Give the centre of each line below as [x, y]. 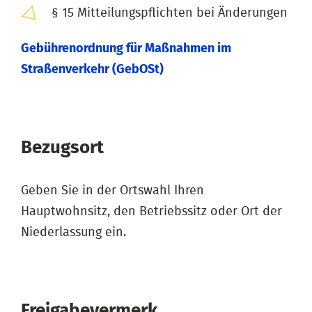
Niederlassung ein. [73, 232]
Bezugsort [62, 147]
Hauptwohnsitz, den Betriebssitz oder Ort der [151, 211]
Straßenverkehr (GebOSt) [92, 69]
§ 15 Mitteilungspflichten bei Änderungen [170, 13]
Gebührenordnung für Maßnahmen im [126, 48]
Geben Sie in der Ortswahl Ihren [112, 190]
